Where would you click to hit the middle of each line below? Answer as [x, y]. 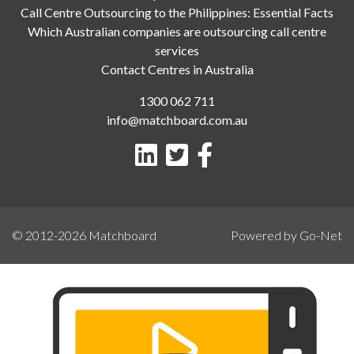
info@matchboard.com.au [177, 119]
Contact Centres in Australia [177, 69]
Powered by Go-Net [286, 235]
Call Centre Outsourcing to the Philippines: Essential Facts [177, 12]
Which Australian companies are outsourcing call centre [177, 31]
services [177, 50]
